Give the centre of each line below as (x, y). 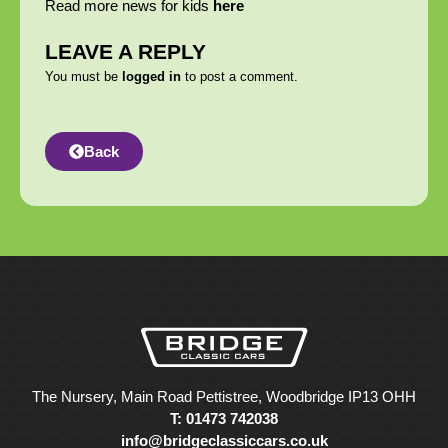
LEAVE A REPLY (125, 51)
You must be (83, 76)
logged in (151, 76)
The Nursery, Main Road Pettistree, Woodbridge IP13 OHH (224, 397)
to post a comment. (239, 76)
